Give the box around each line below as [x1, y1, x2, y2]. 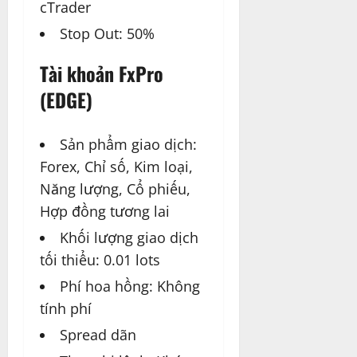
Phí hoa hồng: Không [60, 277, 200, 296]
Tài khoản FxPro [40, 59, 163, 88]
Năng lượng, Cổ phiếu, [40, 179, 190, 199]
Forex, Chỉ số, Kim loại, [40, 157, 193, 177]
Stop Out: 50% [60, 24, 155, 44]
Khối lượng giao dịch [60, 228, 198, 248]
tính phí [40, 299, 92, 319]
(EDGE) [40, 85, 92, 115]
